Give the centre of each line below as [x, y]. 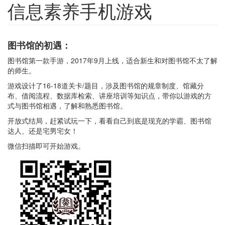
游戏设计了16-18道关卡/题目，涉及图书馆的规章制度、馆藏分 [106, 86]
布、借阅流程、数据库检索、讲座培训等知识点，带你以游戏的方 [109, 96]
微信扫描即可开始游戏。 [46, 146]
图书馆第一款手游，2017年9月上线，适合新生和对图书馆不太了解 [113, 61]
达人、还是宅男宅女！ [43, 131]
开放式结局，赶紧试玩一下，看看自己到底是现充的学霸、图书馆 [109, 121]
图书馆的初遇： [39, 45]
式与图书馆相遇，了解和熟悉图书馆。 [67, 106]
